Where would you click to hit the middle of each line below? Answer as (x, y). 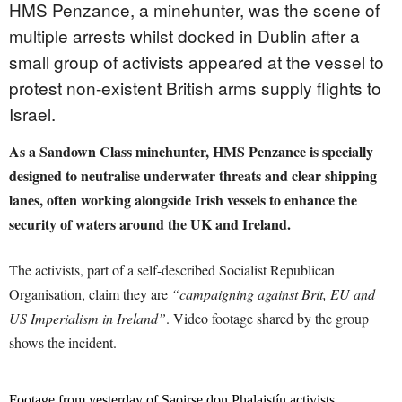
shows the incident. (63, 343)
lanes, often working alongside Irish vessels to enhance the (183, 200)
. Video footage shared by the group (267, 319)
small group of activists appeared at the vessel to (197, 62)
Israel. (32, 114)
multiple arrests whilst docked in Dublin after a (184, 36)
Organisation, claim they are (90, 294)
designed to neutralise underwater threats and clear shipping (193, 176)
